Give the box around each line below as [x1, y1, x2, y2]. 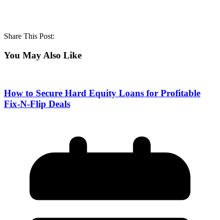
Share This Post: [4, 32, 55, 41]
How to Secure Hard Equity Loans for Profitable [4, 88, 200, 99]
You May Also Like [4, 50, 82, 60]
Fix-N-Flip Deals [4, 99, 70, 110]
